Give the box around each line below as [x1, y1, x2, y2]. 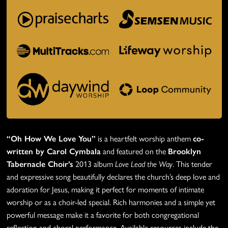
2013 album [73, 159, 115, 169]
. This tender [172, 159, 212, 169]
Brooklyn [167, 147, 201, 157]
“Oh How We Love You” [6, 134, 96, 144]
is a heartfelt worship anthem [95, 134, 193, 144]
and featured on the [100, 147, 168, 157]
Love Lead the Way [115, 159, 173, 169]
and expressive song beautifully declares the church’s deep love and [6, 172, 220, 182]
